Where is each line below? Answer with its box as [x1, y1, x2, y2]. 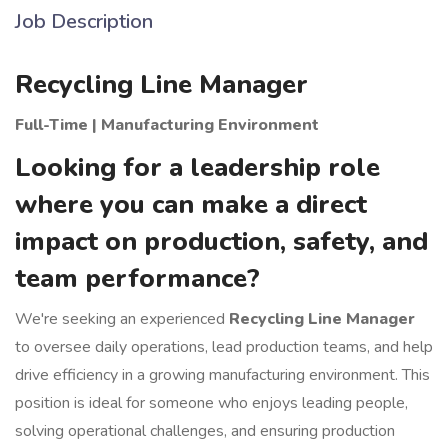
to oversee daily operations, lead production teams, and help [15, 336, 433, 358]
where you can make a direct [15, 187, 367, 222]
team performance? [15, 261, 260, 296]
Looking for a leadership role [15, 150, 380, 185]
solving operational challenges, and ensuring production [15, 420, 395, 442]
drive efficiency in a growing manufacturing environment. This [15, 364, 430, 386]
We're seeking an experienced [15, 308, 229, 330]
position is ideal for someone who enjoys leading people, [15, 392, 408, 414]
